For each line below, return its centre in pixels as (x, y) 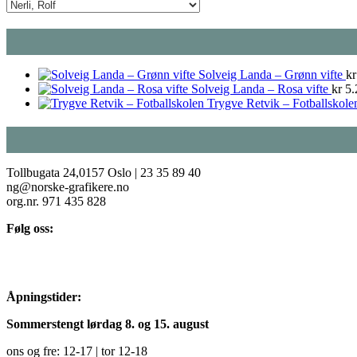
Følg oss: (30, 228)
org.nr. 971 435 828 (56, 201)
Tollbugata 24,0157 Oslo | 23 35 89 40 (104, 172)
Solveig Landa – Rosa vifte (260, 88)
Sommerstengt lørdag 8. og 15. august (108, 324)
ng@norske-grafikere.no (68, 186)
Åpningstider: (44, 296)
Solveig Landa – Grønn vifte (271, 74)
